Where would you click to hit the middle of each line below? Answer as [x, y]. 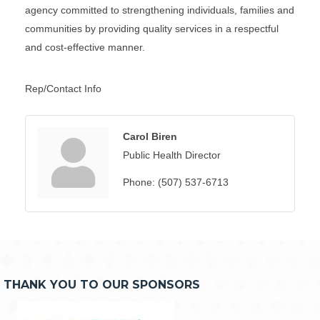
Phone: [139, 182]
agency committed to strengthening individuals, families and [160, 10]
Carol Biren [150, 136]
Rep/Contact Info [63, 88]
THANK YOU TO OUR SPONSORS [102, 284]
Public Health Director [172, 155]
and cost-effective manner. [85, 47]
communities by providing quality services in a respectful [152, 28]
